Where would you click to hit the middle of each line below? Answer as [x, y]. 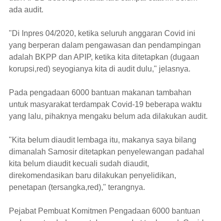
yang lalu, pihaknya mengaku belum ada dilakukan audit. [108, 116]
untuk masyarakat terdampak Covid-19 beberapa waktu [105, 104]
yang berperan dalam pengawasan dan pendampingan [105, 45]
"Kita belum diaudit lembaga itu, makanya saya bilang [103, 140]
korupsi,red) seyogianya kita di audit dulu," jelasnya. [100, 69]
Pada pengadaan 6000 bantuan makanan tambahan [100, 92]
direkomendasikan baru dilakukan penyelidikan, [92, 175]
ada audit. [26, 10]
